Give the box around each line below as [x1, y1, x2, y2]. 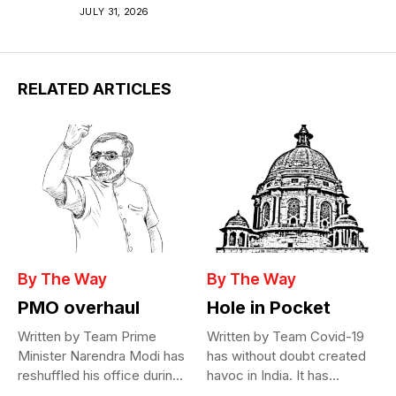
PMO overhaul [18, 297, 140, 319]
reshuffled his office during [18, 367, 180, 385]
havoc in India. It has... [207, 367, 339, 385]
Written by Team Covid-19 [207, 328, 364, 346]
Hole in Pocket [207, 297, 331, 319]
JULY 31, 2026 [80, 4, 148, 18]
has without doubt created [207, 347, 366, 365]
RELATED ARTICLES [18, 79, 171, 98]
